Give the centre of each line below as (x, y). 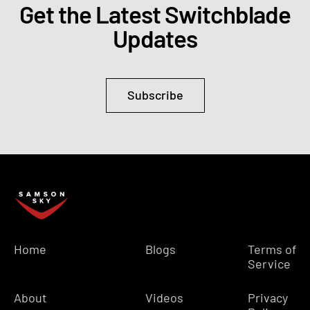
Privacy (267, 298)
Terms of (272, 249)
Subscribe (155, 94)
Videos (165, 298)
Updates (155, 38)
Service (269, 264)
